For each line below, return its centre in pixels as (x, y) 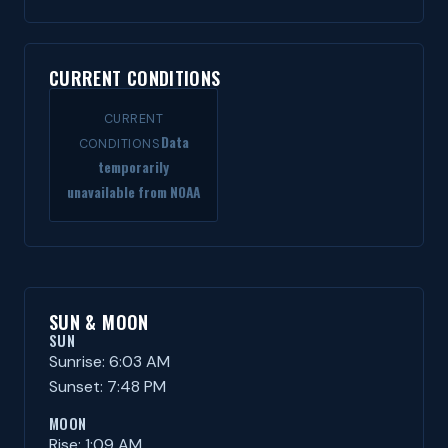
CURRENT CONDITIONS (135, 78)
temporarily (133, 167)
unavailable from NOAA (133, 192)
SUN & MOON (99, 322)
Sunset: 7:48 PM (107, 386)
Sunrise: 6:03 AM (109, 361)
